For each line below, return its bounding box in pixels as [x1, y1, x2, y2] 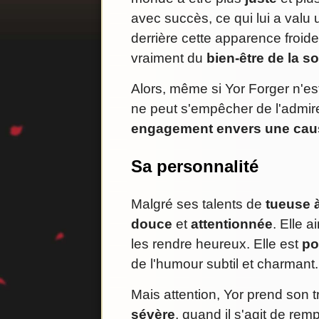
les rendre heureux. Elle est [131, 236, 302, 252]
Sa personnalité [131, 157, 258, 177]
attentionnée [191, 216, 273, 232]
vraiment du [131, 51, 206, 66]
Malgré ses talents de [131, 197, 266, 212]
